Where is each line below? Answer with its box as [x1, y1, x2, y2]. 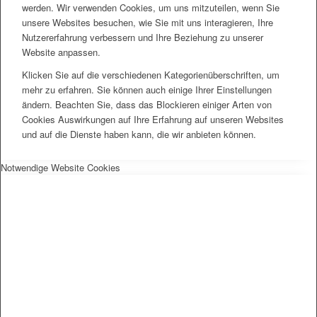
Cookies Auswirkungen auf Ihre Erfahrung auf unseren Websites [22, 113, 284, 127]
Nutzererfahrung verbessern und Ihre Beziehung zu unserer [22, 30, 263, 45]
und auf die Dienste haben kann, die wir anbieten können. [22, 127, 256, 142]
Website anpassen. [22, 45, 100, 59]
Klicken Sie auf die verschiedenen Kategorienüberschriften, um [22, 68, 279, 82]
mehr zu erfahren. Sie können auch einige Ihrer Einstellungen [22, 83, 272, 97]
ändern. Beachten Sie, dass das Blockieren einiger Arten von [22, 98, 272, 112]
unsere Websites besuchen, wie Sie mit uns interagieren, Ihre [22, 16, 273, 30]
